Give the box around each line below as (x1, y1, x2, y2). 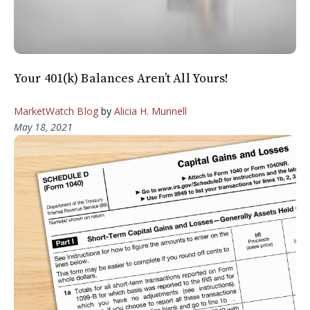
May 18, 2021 (14, 120, 73, 134)
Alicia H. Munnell (113, 104, 188, 118)
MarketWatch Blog (14, 104, 98, 118)
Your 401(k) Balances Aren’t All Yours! (14, 71, 229, 87)
